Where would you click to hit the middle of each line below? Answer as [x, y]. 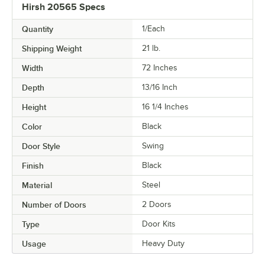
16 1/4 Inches [165, 107]
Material [37, 185]
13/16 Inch [160, 88]
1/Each [153, 29]
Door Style [41, 146]
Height [34, 107]
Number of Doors [54, 205]
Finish [33, 166]
